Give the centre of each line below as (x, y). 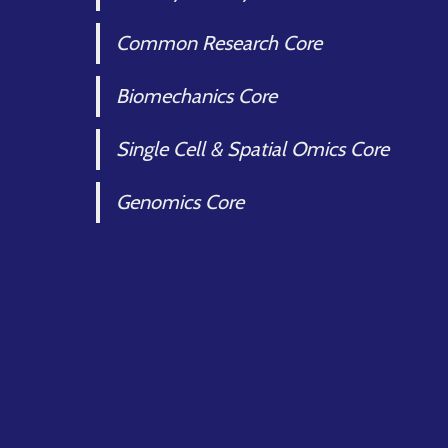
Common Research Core (219, 43)
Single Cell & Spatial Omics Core (252, 149)
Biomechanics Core (196, 96)
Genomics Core (180, 202)
